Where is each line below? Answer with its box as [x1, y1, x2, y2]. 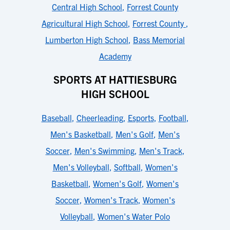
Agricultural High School [42, 18, 128, 28]
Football [158, 112, 186, 123]
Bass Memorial [133, 34, 185, 45]
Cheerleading [76, 112, 123, 123]
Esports [127, 112, 154, 123]
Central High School [52, 2, 122, 12]
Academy [99, 51, 131, 61]
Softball [113, 162, 141, 172]
